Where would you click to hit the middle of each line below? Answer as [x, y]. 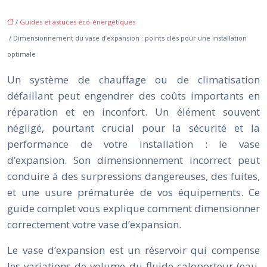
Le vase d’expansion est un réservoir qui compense [133, 250]
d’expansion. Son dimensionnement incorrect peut [133, 160]
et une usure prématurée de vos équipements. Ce [133, 192]
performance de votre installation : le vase [133, 144]
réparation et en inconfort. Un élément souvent [133, 111]
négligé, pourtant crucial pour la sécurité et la [133, 128]
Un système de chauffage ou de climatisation [133, 79]
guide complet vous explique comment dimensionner [133, 208]
